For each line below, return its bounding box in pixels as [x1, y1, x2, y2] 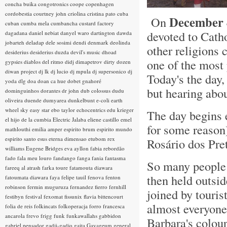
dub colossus [81, 87, 112, 94]
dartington [91, 29, 117, 36]
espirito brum [64, 125, 97, 133]
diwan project [5, 67, 39, 75]
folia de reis [5, 202, 34, 210]
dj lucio [51, 67, 70, 75]
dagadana [5, 29, 29, 36]
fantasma [105, 154, 126, 162]
